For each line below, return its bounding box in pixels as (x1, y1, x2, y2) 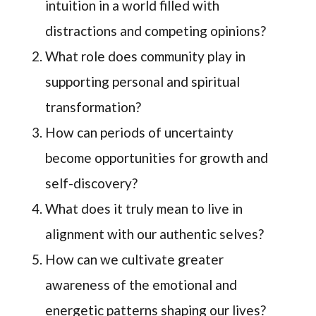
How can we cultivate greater (45, 251, 224, 268)
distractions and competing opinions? (45, 23, 267, 39)
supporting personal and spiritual (45, 73, 241, 90)
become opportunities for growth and (45, 150, 269, 166)
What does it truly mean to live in (45, 200, 243, 217)
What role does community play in (45, 48, 246, 65)
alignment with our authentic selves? (45, 226, 265, 243)
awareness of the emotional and (45, 276, 238, 293)
